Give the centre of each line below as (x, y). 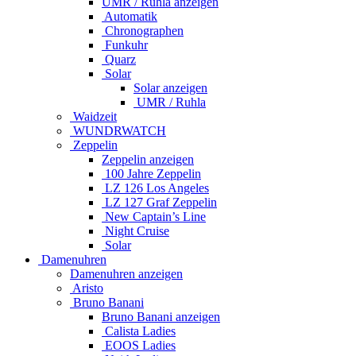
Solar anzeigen (170, 87)
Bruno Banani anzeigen (161, 316)
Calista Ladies (139, 331)
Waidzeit (93, 116)
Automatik (130, 16)
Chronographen (143, 30)
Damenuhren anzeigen (126, 273)
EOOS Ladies (139, 345)
